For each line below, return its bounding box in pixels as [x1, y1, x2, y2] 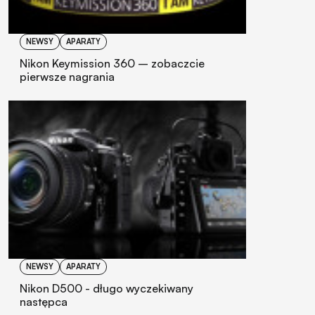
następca [20, 294, 67, 309]
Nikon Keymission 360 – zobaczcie [20, 56, 205, 70]
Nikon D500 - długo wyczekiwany [20, 281, 193, 295]
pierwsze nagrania [20, 69, 115, 84]
